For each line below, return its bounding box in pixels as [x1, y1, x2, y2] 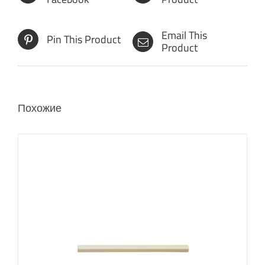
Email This [161, 27, 207, 44]
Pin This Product [47, 31, 121, 48]
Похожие [18, 100, 62, 117]
